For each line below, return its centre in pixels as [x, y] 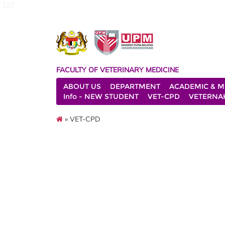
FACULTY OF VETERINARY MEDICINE [118, 70]
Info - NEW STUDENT [101, 96]
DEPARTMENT [135, 86]
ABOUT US [82, 86]
